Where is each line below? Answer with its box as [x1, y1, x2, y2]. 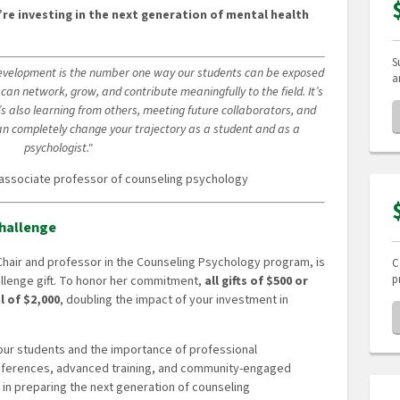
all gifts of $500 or [204, 271, 308, 290]
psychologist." [23, 138, 96, 157]
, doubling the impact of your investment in [60, 290, 288, 309]
